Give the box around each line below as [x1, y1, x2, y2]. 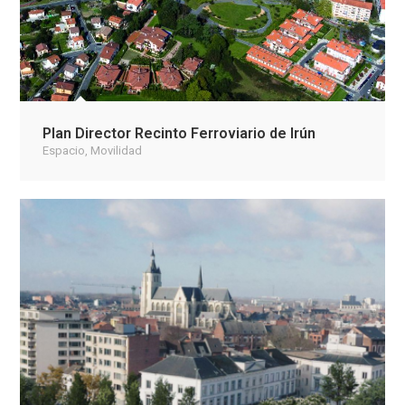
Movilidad [90, 144, 143, 157]
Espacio [42, 144, 86, 157]
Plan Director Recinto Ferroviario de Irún [42, 125, 316, 142]
